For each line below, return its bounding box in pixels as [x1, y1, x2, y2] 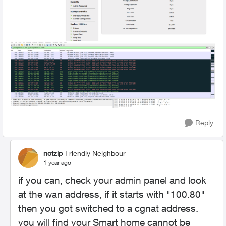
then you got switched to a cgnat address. [18, 202, 198, 214]
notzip [43, 149, 63, 158]
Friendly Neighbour [65, 149, 126, 158]
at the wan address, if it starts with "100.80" [18, 188, 205, 200]
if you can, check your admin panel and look [18, 174, 206, 186]
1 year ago [43, 159, 71, 167]
